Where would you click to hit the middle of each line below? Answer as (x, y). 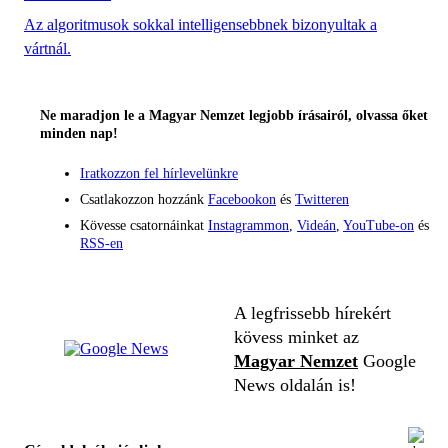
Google (387, 360)
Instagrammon (248, 225)
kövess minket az (296, 336)
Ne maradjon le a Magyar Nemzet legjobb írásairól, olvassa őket (234, 115)
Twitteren (322, 199)
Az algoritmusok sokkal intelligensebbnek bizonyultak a (200, 24)
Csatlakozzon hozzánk (144, 199)
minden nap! (79, 133)
